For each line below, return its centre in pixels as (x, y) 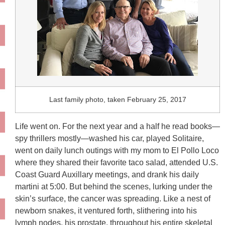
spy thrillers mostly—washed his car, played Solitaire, (109, 138)
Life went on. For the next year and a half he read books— (118, 126)
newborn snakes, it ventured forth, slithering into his (106, 210)
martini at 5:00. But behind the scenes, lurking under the (114, 186)
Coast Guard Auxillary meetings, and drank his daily (107, 174)
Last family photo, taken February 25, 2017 (118, 99)
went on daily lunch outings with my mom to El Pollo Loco (117, 150)
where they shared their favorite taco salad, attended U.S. (117, 162)
